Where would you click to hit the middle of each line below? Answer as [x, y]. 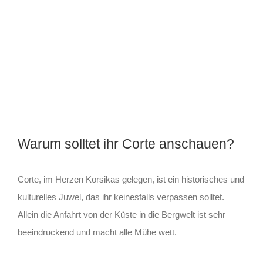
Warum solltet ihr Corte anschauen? [126, 144]
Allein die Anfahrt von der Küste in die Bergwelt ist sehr [121, 214]
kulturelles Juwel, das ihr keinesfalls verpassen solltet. [121, 197]
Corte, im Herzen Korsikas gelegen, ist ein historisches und [131, 179]
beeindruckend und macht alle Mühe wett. [97, 232]
